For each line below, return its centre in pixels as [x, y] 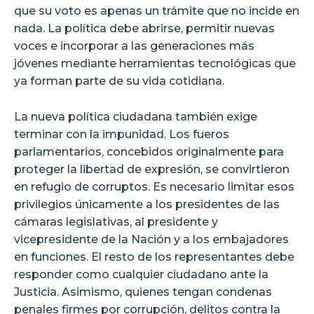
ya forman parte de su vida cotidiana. [119, 81]
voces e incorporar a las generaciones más [134, 46]
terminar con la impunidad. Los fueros [122, 134]
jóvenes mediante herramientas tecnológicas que [155, 63]
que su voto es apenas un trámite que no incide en [157, 11]
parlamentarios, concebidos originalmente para [149, 151]
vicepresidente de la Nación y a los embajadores [151, 239]
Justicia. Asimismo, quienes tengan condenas [143, 292]
